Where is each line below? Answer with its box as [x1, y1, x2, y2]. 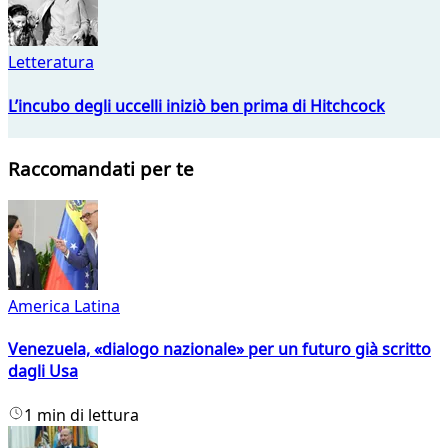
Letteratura [8, 51, 94, 74]
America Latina [8, 295, 120, 318]
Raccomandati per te [8, 156, 194, 182]
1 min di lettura [24, 403, 139, 426]
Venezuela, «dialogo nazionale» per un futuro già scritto [8, 338, 431, 361]
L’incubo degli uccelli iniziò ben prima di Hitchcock [8, 94, 385, 117]
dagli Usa [8, 360, 78, 383]
